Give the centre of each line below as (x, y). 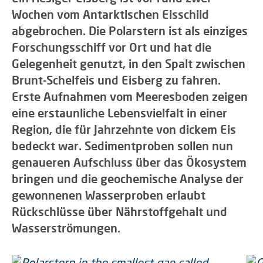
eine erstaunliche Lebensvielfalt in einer (119, 113)
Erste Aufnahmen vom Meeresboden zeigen (130, 96)
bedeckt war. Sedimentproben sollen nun (122, 146)
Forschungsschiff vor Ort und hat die (112, 47)
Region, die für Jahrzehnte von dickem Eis (124, 129)
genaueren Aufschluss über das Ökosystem (129, 162)
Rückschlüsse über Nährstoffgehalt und (119, 211)
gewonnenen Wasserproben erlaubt (109, 195)
